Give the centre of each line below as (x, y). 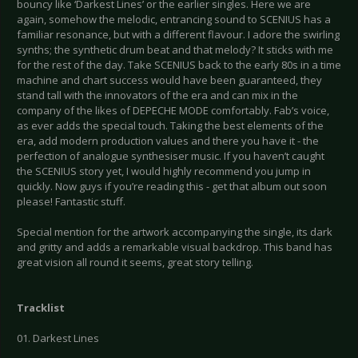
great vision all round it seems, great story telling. (135, 263)
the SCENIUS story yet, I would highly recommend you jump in (164, 171)
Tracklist (41, 308)
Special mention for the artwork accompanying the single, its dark (175, 232)
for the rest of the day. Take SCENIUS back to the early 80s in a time (179, 65)
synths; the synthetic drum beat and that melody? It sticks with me (175, 50)
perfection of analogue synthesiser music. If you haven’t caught (171, 156)
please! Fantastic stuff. (71, 202)
